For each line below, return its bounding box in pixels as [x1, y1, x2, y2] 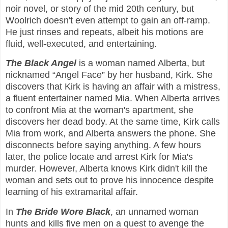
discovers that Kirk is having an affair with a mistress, [6, 81, 220, 92]
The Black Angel [6, 58, 76, 69]
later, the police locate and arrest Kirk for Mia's [6, 152, 193, 162]
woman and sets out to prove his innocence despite [6, 175, 214, 186]
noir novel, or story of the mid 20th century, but [6, 3, 194, 14]
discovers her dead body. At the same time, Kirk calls [6, 117, 220, 127]
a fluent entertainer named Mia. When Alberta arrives [6, 93, 220, 104]
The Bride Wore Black [16, 207, 110, 217]
